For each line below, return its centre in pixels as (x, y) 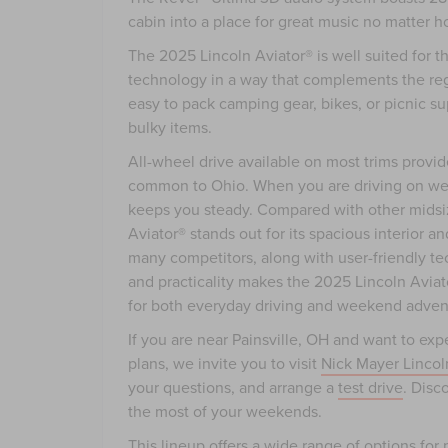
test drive (370, 387)
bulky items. (170, 127)
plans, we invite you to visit (224, 363)
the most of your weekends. (225, 411)
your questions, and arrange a (233, 387)
